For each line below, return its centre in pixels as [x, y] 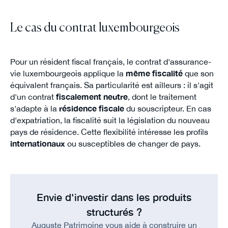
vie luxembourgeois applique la [68, 74]
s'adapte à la [34, 109]
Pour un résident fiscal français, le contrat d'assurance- [110, 62]
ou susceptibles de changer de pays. [133, 144]
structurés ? [114, 212]
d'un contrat [33, 97]
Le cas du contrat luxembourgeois [95, 28]
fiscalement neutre [92, 97]
